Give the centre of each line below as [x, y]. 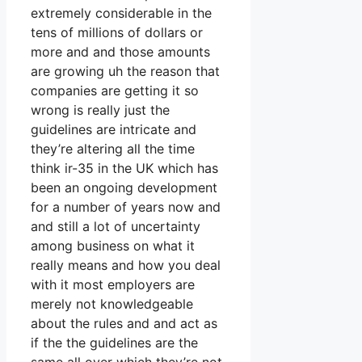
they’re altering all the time [113, 149]
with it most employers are [113, 285]
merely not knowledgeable [112, 304]
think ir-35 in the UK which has [124, 168]
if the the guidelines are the [114, 343]
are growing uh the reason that [125, 72]
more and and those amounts [120, 52]
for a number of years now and [126, 207]
